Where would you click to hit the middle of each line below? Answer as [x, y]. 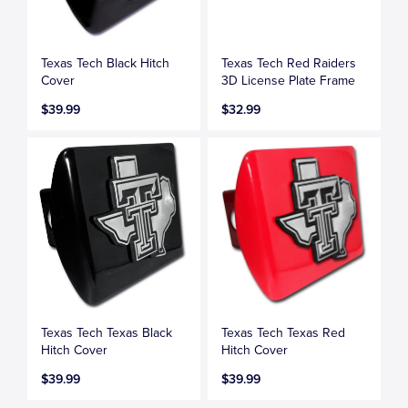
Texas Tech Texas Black [107, 333]
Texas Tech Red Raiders [289, 64]
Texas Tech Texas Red [284, 333]
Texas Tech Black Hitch [105, 64]
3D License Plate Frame [289, 81]
